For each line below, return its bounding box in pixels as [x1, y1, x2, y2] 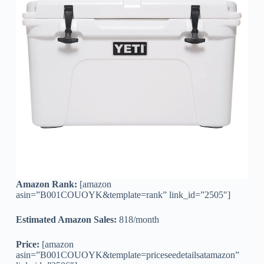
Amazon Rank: [15, 179, 77, 189]
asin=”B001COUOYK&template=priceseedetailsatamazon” [15, 249, 239, 260]
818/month [116, 214, 159, 225]
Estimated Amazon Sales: [15, 214, 117, 225]
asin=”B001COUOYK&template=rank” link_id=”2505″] [15, 189, 230, 200]
